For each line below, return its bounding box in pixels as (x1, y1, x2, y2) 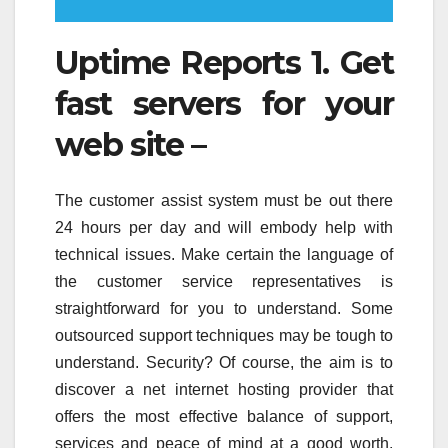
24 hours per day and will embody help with (55, 218, 393, 236)
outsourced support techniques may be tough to (55, 326, 393, 344)
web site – (55, 124, 205, 164)
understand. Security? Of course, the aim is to (55, 353, 393, 371)
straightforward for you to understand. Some (55, 299, 393, 317)
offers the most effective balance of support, (55, 407, 393, 425)
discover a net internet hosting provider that (55, 380, 393, 398)
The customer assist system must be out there (55, 191, 393, 209)
